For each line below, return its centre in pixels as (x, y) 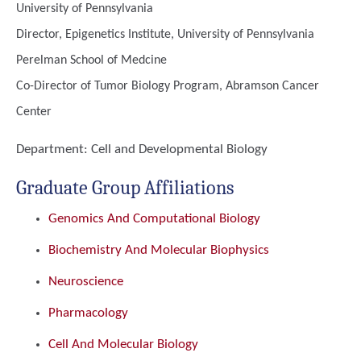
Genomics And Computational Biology (154, 219)
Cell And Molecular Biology (123, 344)
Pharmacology (88, 313)
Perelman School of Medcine (91, 60)
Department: (54, 149)
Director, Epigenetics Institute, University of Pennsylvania (165, 35)
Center (34, 112)
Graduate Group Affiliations (125, 188)
